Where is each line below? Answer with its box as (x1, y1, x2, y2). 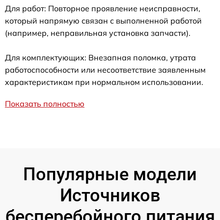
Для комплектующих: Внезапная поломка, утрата (5, 52, 196, 62)
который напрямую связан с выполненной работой (5, 15, 202, 26)
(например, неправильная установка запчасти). (5, 27, 191, 38)
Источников (59, 185, 161, 206)
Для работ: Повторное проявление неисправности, (5, 3, 200, 13)
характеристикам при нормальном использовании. (5, 77, 203, 87)
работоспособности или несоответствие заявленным (5, 64, 206, 75)
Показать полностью (5, 98, 84, 109)
